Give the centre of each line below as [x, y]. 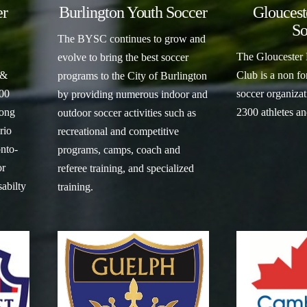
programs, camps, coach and [119, 149]
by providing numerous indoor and [132, 94]
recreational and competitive [118, 131]
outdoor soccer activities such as [126, 112]
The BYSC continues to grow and [131, 38]
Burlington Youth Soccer [133, 12]
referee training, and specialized [125, 168]
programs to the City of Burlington [132, 75]
